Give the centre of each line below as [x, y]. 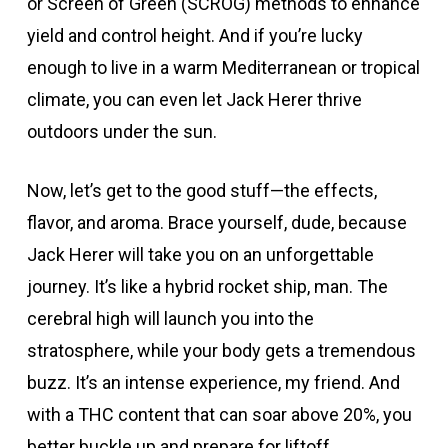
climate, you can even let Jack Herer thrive [194, 99]
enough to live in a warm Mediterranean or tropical [223, 67]
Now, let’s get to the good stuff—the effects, [201, 190]
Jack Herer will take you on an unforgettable [200, 254]
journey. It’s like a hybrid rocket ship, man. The [207, 286]
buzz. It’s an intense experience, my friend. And [213, 382]
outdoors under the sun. [121, 131]
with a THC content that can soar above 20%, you [219, 414]
